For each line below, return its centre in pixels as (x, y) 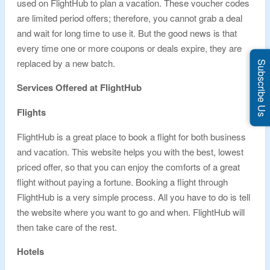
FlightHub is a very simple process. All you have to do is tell (133, 197)
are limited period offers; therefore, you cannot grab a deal (130, 18)
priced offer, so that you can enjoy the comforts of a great (128, 167)
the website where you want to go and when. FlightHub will (131, 212)
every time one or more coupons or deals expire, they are (129, 48)
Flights (31, 112)
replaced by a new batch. (66, 63)
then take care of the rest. (67, 227)
